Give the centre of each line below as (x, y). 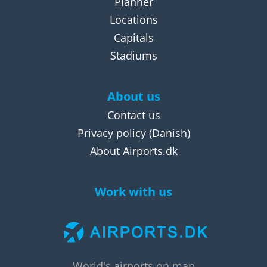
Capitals (133, 38)
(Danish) (168, 133)
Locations (133, 20)
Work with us (133, 191)
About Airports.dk (133, 151)
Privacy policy (111, 133)
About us (133, 96)
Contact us (133, 115)
